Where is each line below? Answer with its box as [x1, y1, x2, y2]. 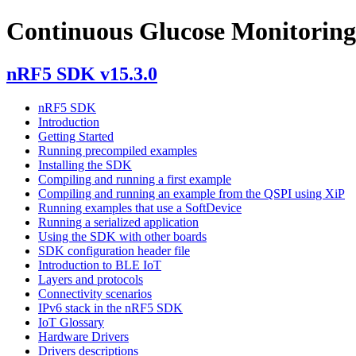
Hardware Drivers [38, 329, 129, 343]
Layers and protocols [38, 272, 143, 286]
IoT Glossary [38, 315, 104, 329]
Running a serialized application [38, 215, 199, 229]
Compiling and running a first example [38, 172, 231, 186]
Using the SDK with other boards [38, 229, 207, 243]
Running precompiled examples [38, 143, 197, 157]
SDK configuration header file [38, 243, 190, 257]
